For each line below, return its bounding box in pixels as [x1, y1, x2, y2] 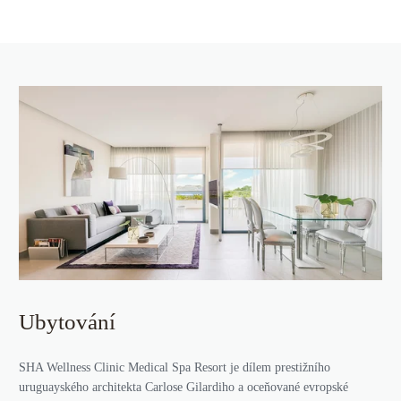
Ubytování [19, 310, 115, 335]
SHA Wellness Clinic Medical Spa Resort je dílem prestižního [19, 361, 330, 375]
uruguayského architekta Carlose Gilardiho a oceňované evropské [19, 380, 348, 395]
